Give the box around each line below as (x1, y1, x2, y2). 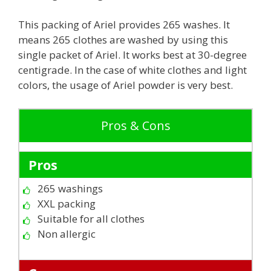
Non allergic (38, 226, 96, 241)
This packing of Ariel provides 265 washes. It (18, 18, 230, 32)
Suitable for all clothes (38, 211, 145, 226)
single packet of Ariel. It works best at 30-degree (18, 48, 247, 62)
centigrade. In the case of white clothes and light (18, 63, 247, 77)
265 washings (38, 181, 103, 195)
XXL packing (38, 196, 96, 211)
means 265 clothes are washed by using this (18, 33, 228, 47)
